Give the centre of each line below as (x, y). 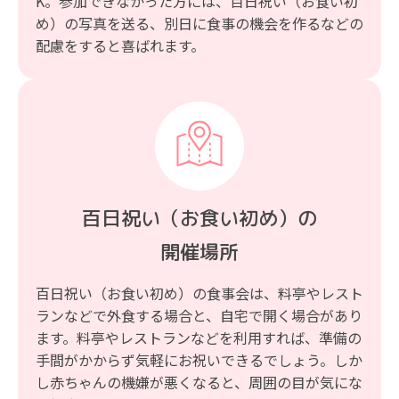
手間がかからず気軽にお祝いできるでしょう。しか (199, 360)
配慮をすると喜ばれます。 (120, 46)
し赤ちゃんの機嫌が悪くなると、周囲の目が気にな (199, 383)
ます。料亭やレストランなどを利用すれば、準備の (199, 338)
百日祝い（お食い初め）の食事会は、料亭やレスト (199, 293)
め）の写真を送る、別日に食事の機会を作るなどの (199, 24)
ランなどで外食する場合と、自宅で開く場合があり (199, 316)
